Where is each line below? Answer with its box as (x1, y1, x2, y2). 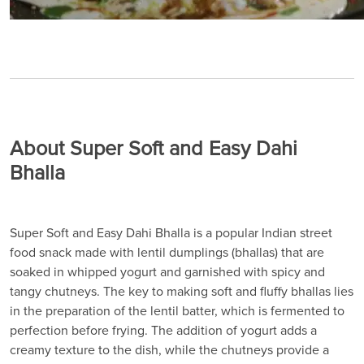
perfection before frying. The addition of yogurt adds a (10, 322, 317, 339)
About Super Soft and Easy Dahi (10, 136, 297, 162)
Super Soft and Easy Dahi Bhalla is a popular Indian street (10, 224, 332, 241)
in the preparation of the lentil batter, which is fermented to (10, 302, 344, 319)
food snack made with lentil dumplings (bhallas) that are (10, 244, 324, 261)
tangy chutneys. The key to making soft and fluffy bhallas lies (10, 283, 353, 300)
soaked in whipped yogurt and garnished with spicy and (10, 263, 325, 280)
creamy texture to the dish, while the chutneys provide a (10, 341, 329, 358)
